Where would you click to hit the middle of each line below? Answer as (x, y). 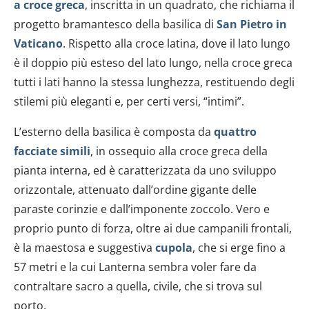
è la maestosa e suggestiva (84, 248)
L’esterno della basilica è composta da (114, 132)
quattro (235, 132)
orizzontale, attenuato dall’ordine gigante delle (135, 190)
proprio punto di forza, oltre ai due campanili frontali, (153, 229)
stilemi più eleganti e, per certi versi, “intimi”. (129, 102)
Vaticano (38, 44)
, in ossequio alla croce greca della (179, 151)
